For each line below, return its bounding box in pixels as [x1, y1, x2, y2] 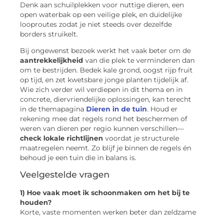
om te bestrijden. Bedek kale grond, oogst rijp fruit [20, 66, 193, 74]
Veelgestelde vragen [20, 169, 109, 180]
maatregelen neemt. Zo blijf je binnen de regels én [20, 144, 191, 152]
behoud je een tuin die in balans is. [20, 154, 136, 162]
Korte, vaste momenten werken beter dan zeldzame [20, 208, 196, 216]
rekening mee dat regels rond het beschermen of [20, 115, 187, 123]
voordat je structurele [103, 134, 179, 143]
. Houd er [147, 105, 178, 113]
